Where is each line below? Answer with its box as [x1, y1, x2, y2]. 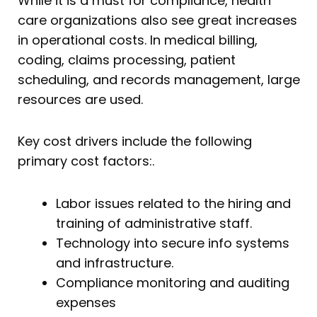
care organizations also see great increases [18, 11, 297, 29]
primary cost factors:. [18, 152, 154, 171]
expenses [56, 293, 116, 311]
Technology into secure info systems [56, 234, 289, 252]
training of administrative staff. [56, 214, 252, 232]
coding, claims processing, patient [18, 50, 236, 69]
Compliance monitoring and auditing [56, 273, 289, 292]
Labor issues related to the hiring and [56, 194, 291, 212]
